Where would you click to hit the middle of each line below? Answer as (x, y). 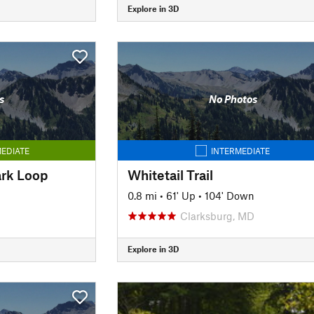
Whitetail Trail (170, 175)
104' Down (229, 195)
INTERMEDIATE (241, 150)
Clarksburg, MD (217, 216)
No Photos (233, 99)
